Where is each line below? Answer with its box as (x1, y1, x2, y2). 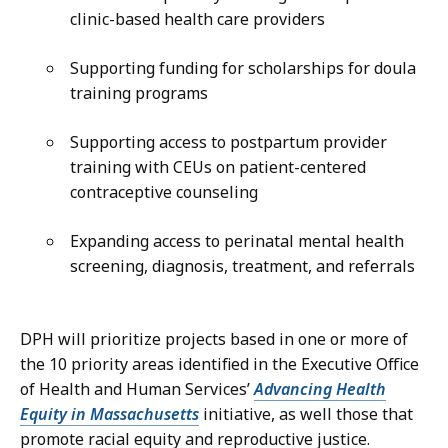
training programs (70, 81, 216, 104)
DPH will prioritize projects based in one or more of (20, 327, 408, 350)
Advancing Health (254, 377, 386, 400)
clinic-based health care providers (70, 7, 333, 30)
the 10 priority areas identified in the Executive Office (20, 352, 419, 375)
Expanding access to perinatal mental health (70, 229, 404, 252)
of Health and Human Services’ (20, 377, 254, 400)
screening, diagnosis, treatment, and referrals (70, 254, 423, 277)
